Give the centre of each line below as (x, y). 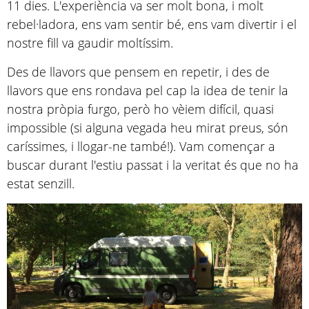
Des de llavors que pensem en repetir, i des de (138, 72)
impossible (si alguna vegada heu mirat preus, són (148, 128)
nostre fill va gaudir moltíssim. (90, 43)
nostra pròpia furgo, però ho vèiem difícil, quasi (140, 109)
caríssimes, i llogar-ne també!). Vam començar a (141, 147)
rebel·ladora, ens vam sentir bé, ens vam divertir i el (152, 24)
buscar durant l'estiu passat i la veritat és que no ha (153, 165)
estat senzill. (41, 184)
